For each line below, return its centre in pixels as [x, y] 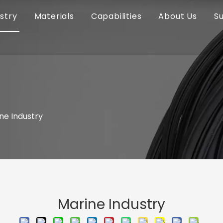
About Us [178, 16]
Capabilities [116, 16]
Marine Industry [111, 204]
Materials [54, 16]
